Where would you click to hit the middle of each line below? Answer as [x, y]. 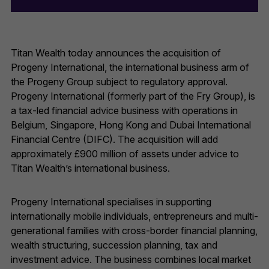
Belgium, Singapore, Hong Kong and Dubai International [131, 125]
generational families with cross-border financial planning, [134, 231]
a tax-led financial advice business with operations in [124, 111]
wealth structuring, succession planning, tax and [114, 245]
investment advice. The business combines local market [131, 260]
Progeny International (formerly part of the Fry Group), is [133, 96]
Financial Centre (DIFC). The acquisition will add [114, 140]
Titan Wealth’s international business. [90, 168]
